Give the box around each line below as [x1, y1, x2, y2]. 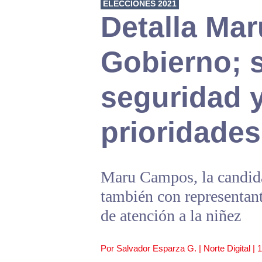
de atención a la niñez [101, 206, 241, 225]
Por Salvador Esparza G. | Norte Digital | [101, 243, 257, 253]
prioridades [101, 115, 261, 149]
